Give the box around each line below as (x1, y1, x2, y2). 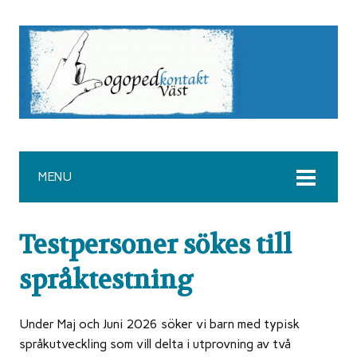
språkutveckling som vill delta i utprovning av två (19, 336, 291, 352)
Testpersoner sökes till (19, 229, 292, 262)
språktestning (19, 264, 194, 297)
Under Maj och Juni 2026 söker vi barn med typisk (19, 316, 300, 332)
